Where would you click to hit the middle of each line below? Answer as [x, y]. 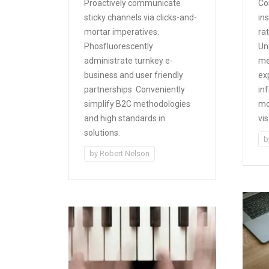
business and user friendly [134, 75]
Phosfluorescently [119, 46]
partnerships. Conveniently [134, 89]
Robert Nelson [125, 153]
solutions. [102, 132]
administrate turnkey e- [128, 60]
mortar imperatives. [122, 32]
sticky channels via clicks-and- [141, 17]
